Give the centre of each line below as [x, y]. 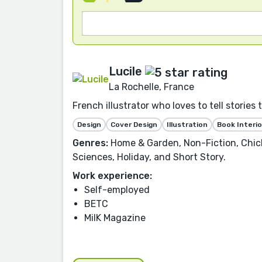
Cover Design [134, 124]
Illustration [187, 124]
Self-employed [117, 189]
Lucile [125, 72]
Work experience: [112, 175]
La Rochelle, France [151, 87]
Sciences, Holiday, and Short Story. [149, 157]
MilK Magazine [115, 218]
